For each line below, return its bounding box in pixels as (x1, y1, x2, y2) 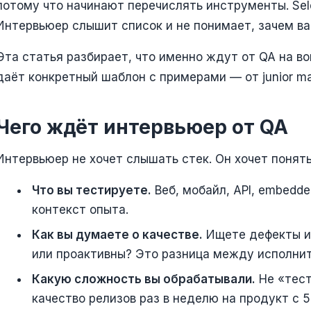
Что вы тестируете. (32, 183, 151, 197)
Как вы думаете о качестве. (32, 228, 203, 242)
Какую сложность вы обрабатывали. (32, 272, 255, 286)
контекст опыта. (32, 203, 128, 217)
